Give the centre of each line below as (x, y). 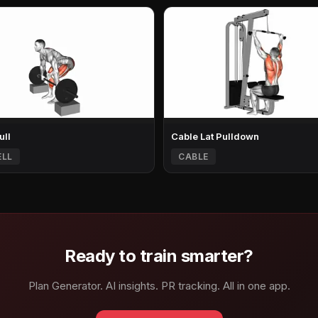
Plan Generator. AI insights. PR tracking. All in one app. (159, 286)
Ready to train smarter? (159, 256)
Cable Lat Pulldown (215, 136)
